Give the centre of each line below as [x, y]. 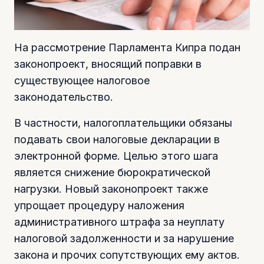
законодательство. [64, 97]
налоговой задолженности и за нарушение [124, 239]
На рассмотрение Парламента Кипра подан [127, 48]
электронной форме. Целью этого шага [116, 156]
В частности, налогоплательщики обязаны [123, 123]
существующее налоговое [82, 81]
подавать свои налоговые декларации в [117, 140]
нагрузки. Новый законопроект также [111, 189]
